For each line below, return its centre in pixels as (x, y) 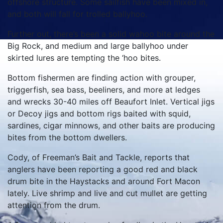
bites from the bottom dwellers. (67, 137)
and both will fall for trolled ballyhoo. (77, 14)
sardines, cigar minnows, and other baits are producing (111, 125)
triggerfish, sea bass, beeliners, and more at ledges (104, 90)
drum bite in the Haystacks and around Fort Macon (104, 181)
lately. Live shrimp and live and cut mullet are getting (107, 193)
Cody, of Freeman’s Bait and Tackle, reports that (99, 157)
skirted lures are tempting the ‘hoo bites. (84, 58)
